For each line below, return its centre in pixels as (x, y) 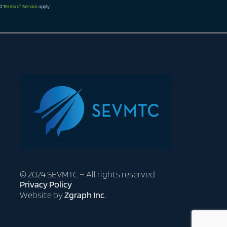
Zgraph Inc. (85, 195)
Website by (42, 195)
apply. (44, 6)
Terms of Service (21, 6)
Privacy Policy (46, 184)
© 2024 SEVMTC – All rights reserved (87, 174)
